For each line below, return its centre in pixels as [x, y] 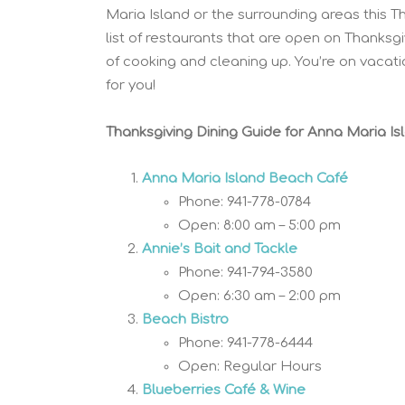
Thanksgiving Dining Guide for [205, 132]
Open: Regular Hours [250, 366]
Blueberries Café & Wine [224, 390]
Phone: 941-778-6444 [245, 343]
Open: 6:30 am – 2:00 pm [259, 296]
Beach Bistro [185, 319]
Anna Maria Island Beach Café [245, 178]
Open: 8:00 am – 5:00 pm [259, 225]
